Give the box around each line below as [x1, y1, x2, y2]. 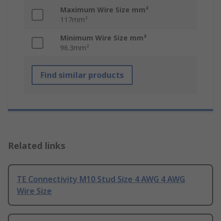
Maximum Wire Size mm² [60, 5, 148, 15]
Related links [8, 140, 66, 152]
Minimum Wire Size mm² [60, 33, 147, 43]
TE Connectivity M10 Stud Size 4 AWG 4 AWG [17, 174, 185, 185]
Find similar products [40, 70, 124, 81]
